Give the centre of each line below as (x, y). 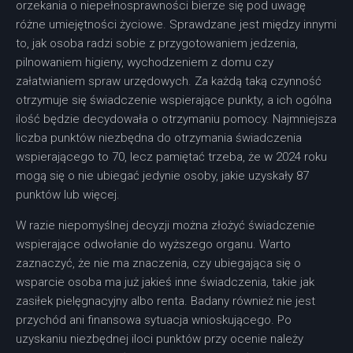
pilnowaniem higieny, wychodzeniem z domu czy (145, 63)
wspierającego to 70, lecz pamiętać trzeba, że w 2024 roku (171, 157)
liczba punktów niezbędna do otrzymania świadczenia (159, 138)
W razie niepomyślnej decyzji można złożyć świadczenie (165, 226)
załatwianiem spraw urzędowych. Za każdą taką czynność (169, 82)
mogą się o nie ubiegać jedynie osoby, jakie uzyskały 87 (162, 176)
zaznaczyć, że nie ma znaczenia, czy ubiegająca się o (158, 264)
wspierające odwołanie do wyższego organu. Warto (153, 245)
